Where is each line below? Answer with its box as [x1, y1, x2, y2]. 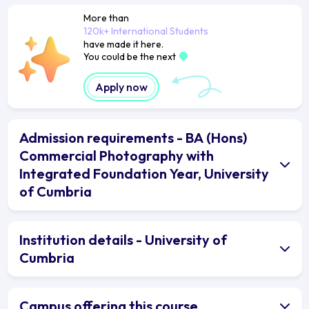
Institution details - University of [19, 230, 227, 248]
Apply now [94, 79, 148, 94]
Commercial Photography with [19, 146, 214, 164]
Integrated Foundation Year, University [19, 164, 269, 182]
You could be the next [83, 50, 178, 63]
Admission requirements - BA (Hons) [19, 128, 247, 146]
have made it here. [83, 37, 163, 50]
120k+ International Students [83, 24, 208, 37]
